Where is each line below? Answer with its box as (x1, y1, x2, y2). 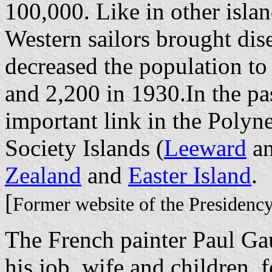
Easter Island (128, 161, 251, 188)
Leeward (164, 134, 246, 161)
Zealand (5, 161, 81, 188)
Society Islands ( (5, 134, 164, 161)
